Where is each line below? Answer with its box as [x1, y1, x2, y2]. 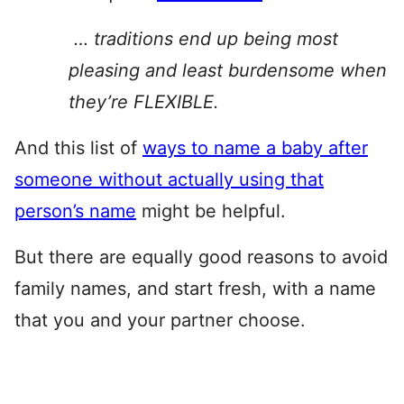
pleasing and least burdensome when [69, 60, 387, 81]
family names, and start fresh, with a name [14, 278, 376, 299]
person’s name [14, 200, 136, 222]
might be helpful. [136, 200, 286, 222]
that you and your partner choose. [14, 309, 306, 331]
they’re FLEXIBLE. [69, 91, 219, 113]
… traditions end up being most [69, 28, 338, 50]
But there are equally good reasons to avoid [14, 246, 388, 268]
